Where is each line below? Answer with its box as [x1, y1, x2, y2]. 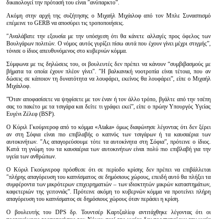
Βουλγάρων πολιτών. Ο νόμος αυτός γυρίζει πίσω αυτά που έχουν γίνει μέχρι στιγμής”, [6, 40, 211, 47]
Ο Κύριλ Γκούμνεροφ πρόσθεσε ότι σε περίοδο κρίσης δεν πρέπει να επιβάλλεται [6, 166, 211, 173]
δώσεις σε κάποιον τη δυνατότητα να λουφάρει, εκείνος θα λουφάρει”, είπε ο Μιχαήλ [6, 75, 211, 82]
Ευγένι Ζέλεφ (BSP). [6, 110, 55, 117]
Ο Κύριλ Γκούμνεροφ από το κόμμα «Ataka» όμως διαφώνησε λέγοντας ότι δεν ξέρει [6, 124, 211, 131]
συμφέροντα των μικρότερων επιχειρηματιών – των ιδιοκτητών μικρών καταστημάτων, [6, 181, 211, 188]
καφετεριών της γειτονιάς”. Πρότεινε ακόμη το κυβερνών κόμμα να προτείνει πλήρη [6, 188, 211, 195]
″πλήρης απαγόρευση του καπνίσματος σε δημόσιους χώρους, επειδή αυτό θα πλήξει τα [6, 174, 211, 180]
